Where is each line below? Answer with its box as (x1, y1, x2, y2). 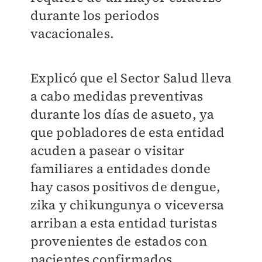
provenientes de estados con (30, 232, 207, 250)
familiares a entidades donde (30, 160, 211, 177)
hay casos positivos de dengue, (30, 178, 221, 195)
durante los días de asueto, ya (30, 105, 215, 123)
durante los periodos (30, 6, 160, 24)
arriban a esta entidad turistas (30, 214, 217, 232)
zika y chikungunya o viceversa (30, 196, 225, 213)
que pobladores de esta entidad (30, 123, 225, 141)
